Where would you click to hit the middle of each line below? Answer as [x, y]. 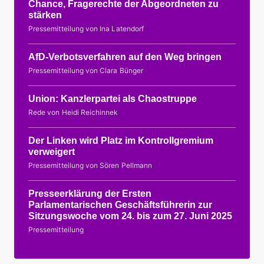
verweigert [52, 152]
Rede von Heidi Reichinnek [73, 113]
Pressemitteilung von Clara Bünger [86, 71]
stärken [45, 15]
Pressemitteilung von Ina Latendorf [86, 29]
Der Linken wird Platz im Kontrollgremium [121, 141]
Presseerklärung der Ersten [90, 194]
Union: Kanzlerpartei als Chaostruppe [113, 99]
